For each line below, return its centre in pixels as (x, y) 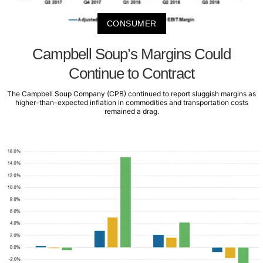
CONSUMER (131, 24)
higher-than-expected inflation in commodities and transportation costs (131, 103)
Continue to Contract (131, 74)
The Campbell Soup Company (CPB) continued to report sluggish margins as (131, 94)
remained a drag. (131, 112)
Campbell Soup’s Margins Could (131, 54)
